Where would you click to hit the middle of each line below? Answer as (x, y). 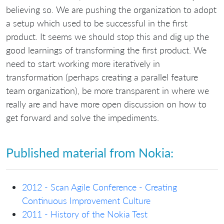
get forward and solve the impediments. (82, 117)
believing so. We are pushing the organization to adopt (111, 9)
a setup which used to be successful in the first (97, 23)
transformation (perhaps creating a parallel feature (102, 77)
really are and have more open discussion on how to (106, 104)
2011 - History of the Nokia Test (85, 214)
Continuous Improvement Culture (86, 200)
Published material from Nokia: (90, 153)
